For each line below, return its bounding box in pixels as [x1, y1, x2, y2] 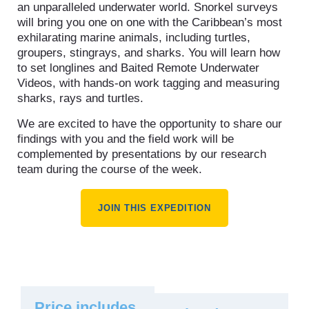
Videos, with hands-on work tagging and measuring [17, 77, 279, 90]
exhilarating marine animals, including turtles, [17, 31, 250, 45]
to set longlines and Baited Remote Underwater [17, 61, 259, 75]
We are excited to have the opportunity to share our [17, 117, 282, 130]
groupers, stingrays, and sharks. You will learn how [17, 46, 280, 60]
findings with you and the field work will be [17, 132, 234, 146]
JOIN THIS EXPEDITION [98, 203, 211, 214]
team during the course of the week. [17, 162, 202, 176]
